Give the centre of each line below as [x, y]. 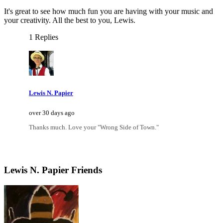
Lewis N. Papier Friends [53, 170]
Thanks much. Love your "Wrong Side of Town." [94, 127]
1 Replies [44, 37]
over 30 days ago [52, 112]
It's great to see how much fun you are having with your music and [109, 11]
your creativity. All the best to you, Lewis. [70, 20]
